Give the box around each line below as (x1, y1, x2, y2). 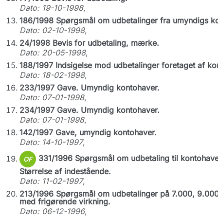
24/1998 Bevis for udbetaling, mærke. (19, 38, 159, 48)
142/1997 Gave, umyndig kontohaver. (19, 127, 157, 137)
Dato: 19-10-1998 (19, 3, 83, 13)
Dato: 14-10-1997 (19, 137, 83, 147)
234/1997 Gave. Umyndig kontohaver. (19, 105, 160, 115)
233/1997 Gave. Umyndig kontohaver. (19, 83, 160, 92)
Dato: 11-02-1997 (19, 176, 83, 186)
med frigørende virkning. (19, 197, 110, 206)
